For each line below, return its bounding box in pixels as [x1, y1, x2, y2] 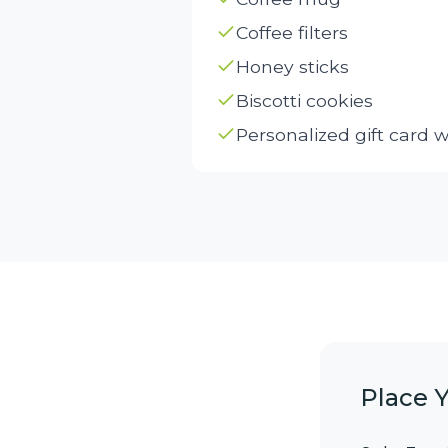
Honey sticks [236, 55, 349, 77]
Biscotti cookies [236, 89, 373, 111]
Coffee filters [236, 21, 348, 43]
